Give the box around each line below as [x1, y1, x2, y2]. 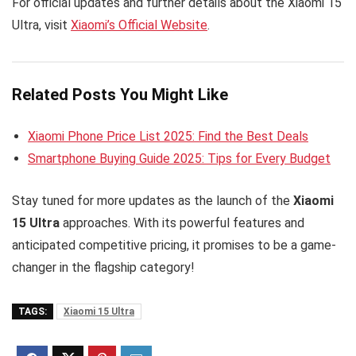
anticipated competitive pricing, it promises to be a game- [12, 238, 336, 253]
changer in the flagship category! [12, 260, 195, 276]
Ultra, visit [12, 17, 71, 33]
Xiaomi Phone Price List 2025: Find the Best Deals [28, 129, 308, 145]
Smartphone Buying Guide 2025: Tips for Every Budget [28, 151, 331, 167]
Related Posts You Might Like [12, 85, 228, 105]
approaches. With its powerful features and [60, 215, 304, 231]
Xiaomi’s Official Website [71, 17, 207, 33]
